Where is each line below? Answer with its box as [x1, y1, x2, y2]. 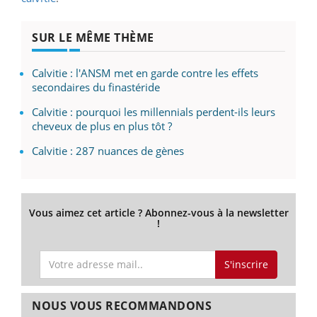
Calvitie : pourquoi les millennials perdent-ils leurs [32, 105, 275, 120]
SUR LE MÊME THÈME [32, 30, 154, 46]
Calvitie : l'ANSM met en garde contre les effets [32, 66, 258, 81]
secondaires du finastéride [32, 80, 160, 95]
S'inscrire [224, 257, 268, 271]
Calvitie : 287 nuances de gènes [32, 144, 184, 158]
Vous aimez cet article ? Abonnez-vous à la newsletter [28, 206, 289, 220]
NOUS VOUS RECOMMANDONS [32, 298, 212, 314]
